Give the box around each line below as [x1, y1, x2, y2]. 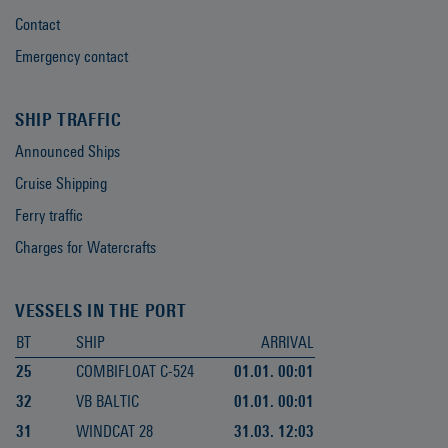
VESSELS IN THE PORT [15, 300, 187, 322]
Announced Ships [15, 142, 120, 162]
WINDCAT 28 [76, 422, 153, 442]
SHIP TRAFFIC [15, 109, 122, 131]
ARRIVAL [261, 333, 314, 353]
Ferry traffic [15, 206, 83, 226]
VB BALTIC [76, 392, 139, 412]
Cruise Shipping [15, 174, 107, 194]
